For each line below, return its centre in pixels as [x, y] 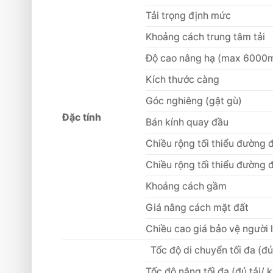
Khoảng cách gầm [186, 186]
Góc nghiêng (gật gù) [194, 101]
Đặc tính [82, 117]
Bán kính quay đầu [187, 122]
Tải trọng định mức [188, 15]
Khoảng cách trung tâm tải [205, 37]
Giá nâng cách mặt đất [197, 207]
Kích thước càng [183, 79]
